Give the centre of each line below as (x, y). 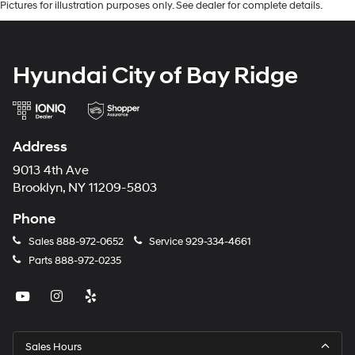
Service (166, 241)
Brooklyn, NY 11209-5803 (85, 188)
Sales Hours (53, 347)
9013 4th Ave (51, 170)
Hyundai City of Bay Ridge (155, 75)
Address (40, 147)
